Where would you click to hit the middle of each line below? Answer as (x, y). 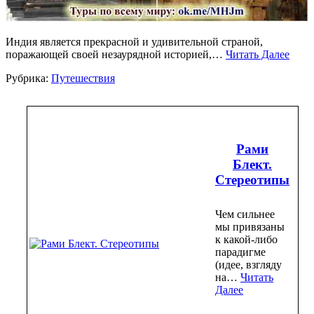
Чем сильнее (245, 214)
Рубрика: (28, 78)
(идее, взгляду (248, 265)
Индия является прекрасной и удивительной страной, (134, 41)
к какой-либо (246, 240)
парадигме (240, 252)
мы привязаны (250, 227)
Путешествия (83, 78)
